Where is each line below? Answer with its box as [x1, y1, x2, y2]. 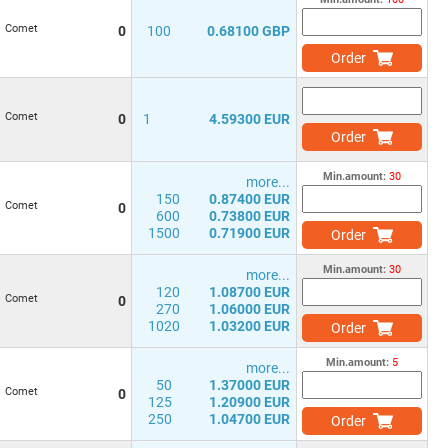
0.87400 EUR [209, 191, 290, 207]
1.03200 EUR [209, 318, 290, 334]
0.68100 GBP [207, 23, 290, 39]
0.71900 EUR [209, 225, 290, 241]
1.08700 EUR [209, 284, 290, 300]
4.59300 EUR [209, 111, 290, 127]
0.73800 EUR [209, 208, 290, 224]
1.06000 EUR [209, 301, 290, 317]
